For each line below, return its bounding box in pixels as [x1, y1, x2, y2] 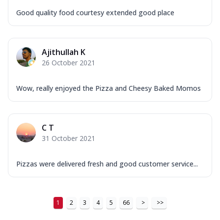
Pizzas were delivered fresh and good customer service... [16, 159, 198, 168]
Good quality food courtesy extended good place [16, 7, 174, 17]
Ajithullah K [42, 46, 85, 57]
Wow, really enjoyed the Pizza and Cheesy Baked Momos [16, 83, 201, 93]
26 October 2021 [42, 57, 95, 67]
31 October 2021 [42, 133, 95, 143]
